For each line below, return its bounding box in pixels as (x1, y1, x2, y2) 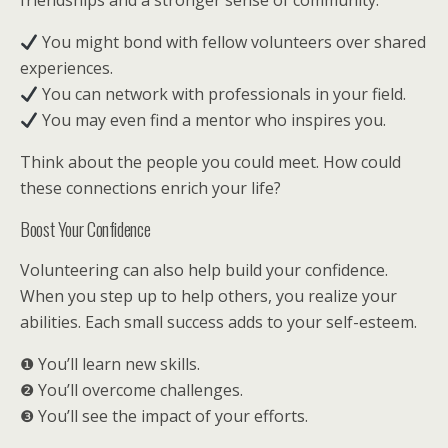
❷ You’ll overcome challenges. (20, 379, 243, 401)
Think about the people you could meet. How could (20, 151, 401, 173)
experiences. (20, 57, 113, 79)
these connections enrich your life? (20, 177, 281, 199)
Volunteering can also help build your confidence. (20, 259, 388, 281)
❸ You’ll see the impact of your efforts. (20, 405, 308, 427)
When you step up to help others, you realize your (20, 285, 397, 307)
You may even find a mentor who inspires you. (38, 109, 387, 131)
